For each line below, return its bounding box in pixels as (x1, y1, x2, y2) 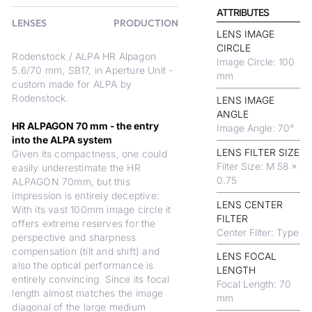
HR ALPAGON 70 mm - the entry (12, 120, 159, 132)
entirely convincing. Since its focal (12, 274, 170, 286)
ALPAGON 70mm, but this (12, 176, 130, 188)
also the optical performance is (12, 260, 154, 272)
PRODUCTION (113, 17, 178, 30)
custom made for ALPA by (12, 79, 132, 91)
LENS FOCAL (217, 251, 277, 263)
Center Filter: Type (217, 226, 299, 238)
